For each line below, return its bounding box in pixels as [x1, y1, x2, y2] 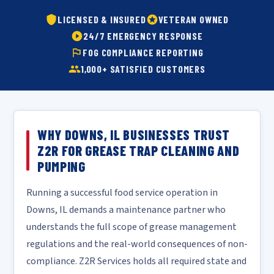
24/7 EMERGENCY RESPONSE [83, 30, 203, 42]
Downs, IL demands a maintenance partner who [26, 203, 226, 217]
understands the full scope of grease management [26, 220, 237, 234]
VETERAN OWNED [158, 13, 229, 25]
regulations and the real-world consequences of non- [26, 237, 248, 251]
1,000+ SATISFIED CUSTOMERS [81, 63, 206, 75]
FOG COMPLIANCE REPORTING [83, 46, 204, 58]
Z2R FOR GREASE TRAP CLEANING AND [37, 143, 240, 158]
